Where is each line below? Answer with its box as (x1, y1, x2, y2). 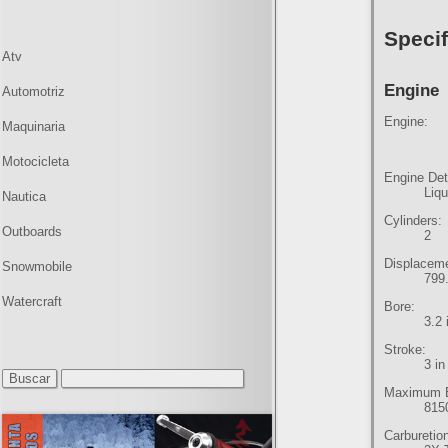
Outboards (2, 224, 62, 239)
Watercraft (2, 294, 62, 309)
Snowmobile (2, 259, 72, 274)
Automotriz (2, 84, 65, 99)
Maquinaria (2, 119, 65, 134)
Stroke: (384, 342, 427, 357)
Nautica (2, 189, 46, 204)
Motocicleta (2, 154, 69, 169)
